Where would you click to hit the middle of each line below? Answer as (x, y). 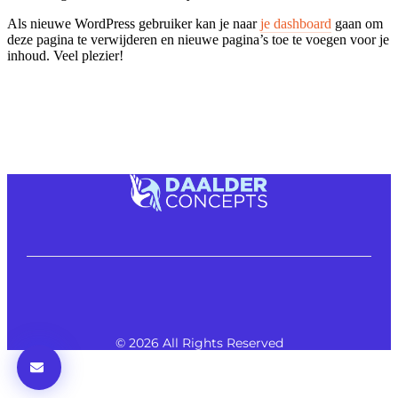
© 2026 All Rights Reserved (199, 342)
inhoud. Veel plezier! (65, 56)
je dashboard (296, 24)
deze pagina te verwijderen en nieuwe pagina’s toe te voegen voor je (198, 40)
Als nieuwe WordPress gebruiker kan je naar (134, 24)
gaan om (357, 24)
